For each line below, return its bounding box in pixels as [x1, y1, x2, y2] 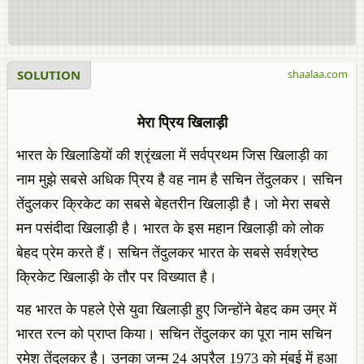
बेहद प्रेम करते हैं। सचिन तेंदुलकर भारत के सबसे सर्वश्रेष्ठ [16, 245, 318, 261]
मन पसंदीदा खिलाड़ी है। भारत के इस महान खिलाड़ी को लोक [16, 220, 323, 236]
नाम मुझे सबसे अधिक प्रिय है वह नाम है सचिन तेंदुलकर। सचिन [16, 171, 342, 188]
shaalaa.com [288, 67, 348, 81]
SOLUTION [17, 67, 80, 83]
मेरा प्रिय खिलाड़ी [136, 115, 227, 131]
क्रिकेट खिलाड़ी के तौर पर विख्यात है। [16, 269, 217, 285]
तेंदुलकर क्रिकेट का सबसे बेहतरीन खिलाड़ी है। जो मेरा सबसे [16, 196, 330, 212]
